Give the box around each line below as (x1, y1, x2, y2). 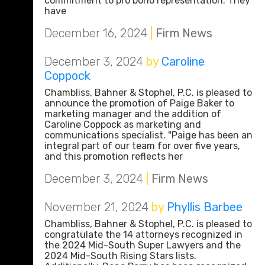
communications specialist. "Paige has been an (44, 130, 253, 141)
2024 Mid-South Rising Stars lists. (44, 250, 196, 261)
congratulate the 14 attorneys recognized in (44, 229, 243, 240)
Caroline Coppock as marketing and (44, 119, 201, 130)
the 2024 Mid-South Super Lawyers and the (44, 240, 241, 251)
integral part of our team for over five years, (44, 140, 240, 151)
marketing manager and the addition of (44, 108, 221, 119)
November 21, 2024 (44, 200, 148, 214)
